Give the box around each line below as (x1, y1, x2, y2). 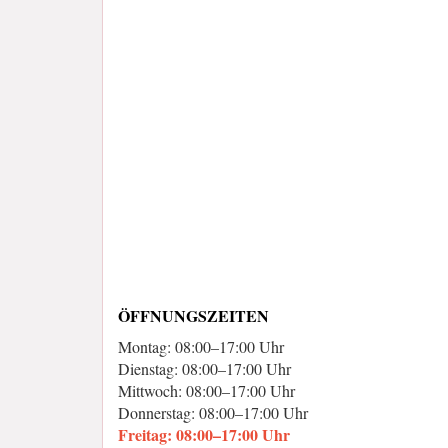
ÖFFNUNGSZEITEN (118, 304, 269, 327)
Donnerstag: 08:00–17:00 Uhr (118, 402, 308, 423)
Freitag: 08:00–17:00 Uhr (118, 423, 290, 446)
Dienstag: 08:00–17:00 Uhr (118, 358, 291, 379)
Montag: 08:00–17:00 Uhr (118, 336, 284, 357)
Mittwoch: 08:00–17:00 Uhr (118, 380, 295, 401)
